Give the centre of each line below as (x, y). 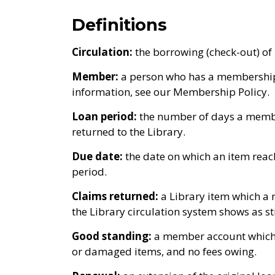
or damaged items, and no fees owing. (164, 251)
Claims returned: (115, 196)
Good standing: (112, 236)
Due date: (97, 156)
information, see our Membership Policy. (171, 92)
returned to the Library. (129, 132)
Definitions (119, 25)
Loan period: (106, 116)
